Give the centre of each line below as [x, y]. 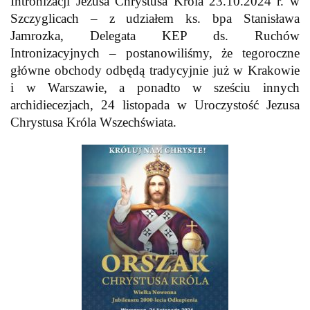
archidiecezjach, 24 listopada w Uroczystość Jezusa [155, 105]
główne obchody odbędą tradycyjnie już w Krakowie [155, 71]
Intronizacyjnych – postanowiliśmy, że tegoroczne [155, 53]
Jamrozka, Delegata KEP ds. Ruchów [155, 36]
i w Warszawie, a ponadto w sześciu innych [155, 88]
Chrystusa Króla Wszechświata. [94, 122]
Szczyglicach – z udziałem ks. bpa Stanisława [155, 19]
